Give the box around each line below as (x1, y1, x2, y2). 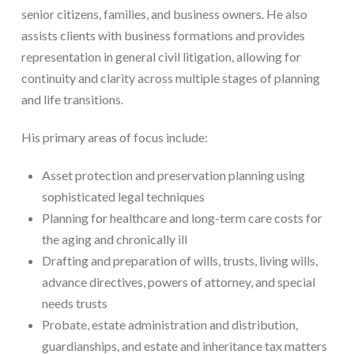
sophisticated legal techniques (42, 188, 205, 204)
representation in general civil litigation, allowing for (21, 48, 301, 64)
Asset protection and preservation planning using (42, 167, 306, 183)
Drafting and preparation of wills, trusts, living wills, (42, 252, 318, 268)
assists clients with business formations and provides (21, 27, 305, 43)
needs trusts (42, 295, 108, 311)
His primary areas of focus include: (21, 129, 208, 145)
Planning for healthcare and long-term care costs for (42, 209, 323, 225)
